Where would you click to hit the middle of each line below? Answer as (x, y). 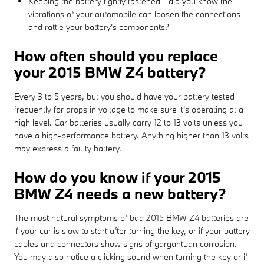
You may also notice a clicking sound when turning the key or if (131, 256)
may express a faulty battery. (68, 148)
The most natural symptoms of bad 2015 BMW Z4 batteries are (131, 217)
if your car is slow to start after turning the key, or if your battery (132, 230)
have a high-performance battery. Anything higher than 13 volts (131, 135)
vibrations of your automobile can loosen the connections (134, 14)
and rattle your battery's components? (99, 27)
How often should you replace (116, 55)
